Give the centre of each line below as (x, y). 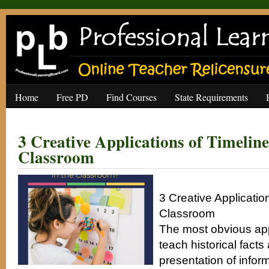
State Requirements (211, 97)
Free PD (72, 97)
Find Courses (131, 97)
